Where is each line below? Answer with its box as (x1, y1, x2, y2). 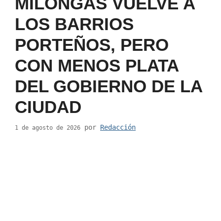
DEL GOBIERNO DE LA (15, 76, 202, 96)
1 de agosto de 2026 (15, 124, 80, 132)
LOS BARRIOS (15, 14, 134, 34)
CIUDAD (15, 97, 81, 116)
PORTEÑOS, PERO (15, 35, 169, 54)
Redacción (100, 123, 136, 132)
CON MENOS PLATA (15, 55, 179, 75)
